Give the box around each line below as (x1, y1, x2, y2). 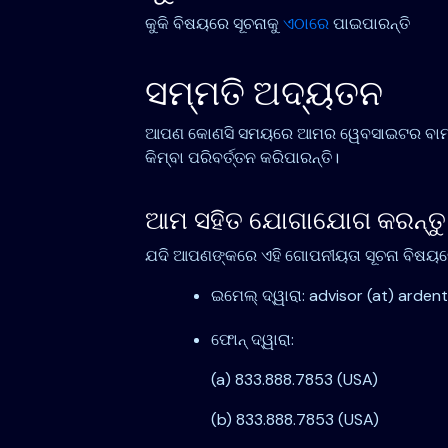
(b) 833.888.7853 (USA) (210, 409, 379, 431)
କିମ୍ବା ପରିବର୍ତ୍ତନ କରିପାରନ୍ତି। (144, 147, 339, 169)
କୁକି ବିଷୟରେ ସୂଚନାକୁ (144, 13, 283, 35)
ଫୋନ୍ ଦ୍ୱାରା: (210, 329, 294, 351)
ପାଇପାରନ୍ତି (328, 13, 410, 35)
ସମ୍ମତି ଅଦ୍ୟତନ (144, 70, 383, 117)
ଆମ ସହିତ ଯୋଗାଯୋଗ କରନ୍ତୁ (144, 204, 446, 238)
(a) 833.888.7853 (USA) (210, 369, 378, 391)
